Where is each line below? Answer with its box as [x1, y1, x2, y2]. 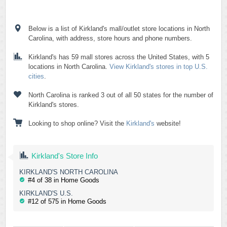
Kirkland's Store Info [31, 152, 98, 160]
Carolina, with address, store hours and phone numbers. [28, 34, 192, 42]
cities [28, 72, 44, 80]
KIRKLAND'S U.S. [19, 190, 73, 197]
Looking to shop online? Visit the [28, 120, 126, 127]
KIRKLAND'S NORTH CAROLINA [19, 168, 118, 176]
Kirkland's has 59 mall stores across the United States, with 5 [28, 53, 209, 61]
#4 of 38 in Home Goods [28, 176, 99, 184]
